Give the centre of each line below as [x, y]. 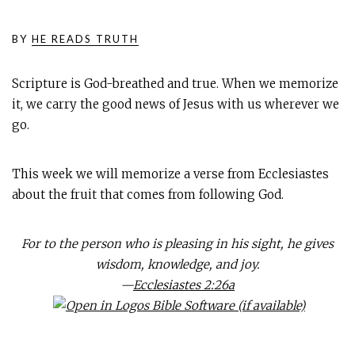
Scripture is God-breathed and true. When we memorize [175, 84]
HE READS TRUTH [85, 39]
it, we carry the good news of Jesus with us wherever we [176, 104]
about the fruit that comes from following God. [148, 195]
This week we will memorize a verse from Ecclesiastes [170, 174]
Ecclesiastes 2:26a [184, 285]
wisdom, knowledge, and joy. [177, 264]
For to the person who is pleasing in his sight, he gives [177, 244]
